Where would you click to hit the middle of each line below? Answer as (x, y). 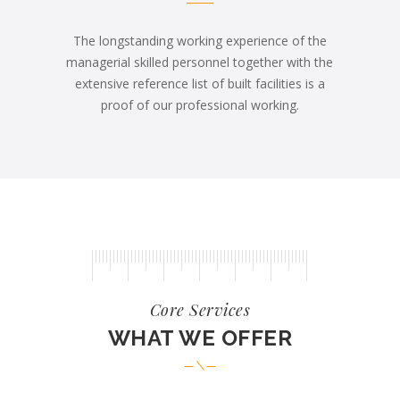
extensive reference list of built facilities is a (200, 83)
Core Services (200, 310)
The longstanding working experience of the (200, 41)
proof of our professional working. (200, 105)
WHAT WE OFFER (200, 338)
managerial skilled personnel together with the (200, 62)
